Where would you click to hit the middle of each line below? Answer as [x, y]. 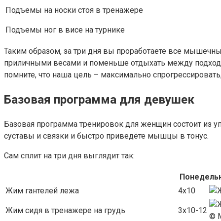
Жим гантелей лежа [42, 190]
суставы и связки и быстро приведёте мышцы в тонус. [106, 136]
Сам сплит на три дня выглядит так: [69, 155]
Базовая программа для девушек [99, 99]
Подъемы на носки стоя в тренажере [74, 10]
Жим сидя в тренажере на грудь [65, 210]
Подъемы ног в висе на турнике [65, 30]
